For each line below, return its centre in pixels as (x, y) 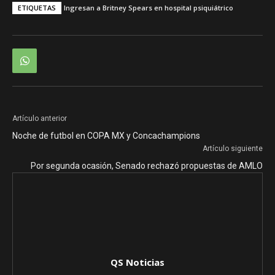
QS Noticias (137, 262)
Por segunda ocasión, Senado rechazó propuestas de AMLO (147, 166)
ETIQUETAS (37, 8)
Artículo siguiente (233, 149)
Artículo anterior (40, 119)
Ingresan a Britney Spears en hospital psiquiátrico (149, 8)
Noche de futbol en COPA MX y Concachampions (106, 136)
